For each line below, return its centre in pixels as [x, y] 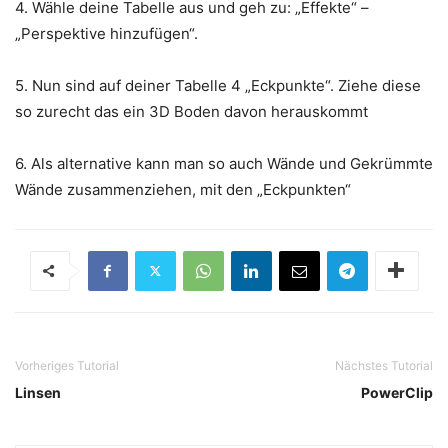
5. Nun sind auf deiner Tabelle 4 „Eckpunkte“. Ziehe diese [218, 85]
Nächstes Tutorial [384, 365]
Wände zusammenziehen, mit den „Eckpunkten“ [183, 189]
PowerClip [397, 392]
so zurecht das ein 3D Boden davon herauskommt [191, 111]
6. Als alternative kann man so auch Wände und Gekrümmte [224, 163]
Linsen [38, 392]
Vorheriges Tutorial [67, 365]
